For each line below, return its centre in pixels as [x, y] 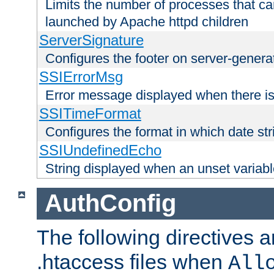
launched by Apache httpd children [147, 21]
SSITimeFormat [90, 113]
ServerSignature [91, 40]
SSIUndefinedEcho [100, 150]
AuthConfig [110, 203]
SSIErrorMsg [81, 76]
